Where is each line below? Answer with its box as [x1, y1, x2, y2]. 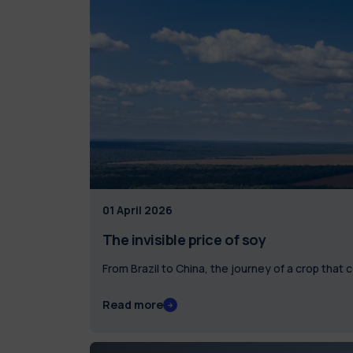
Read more [102, 297, 163, 313]
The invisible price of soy [102, 230, 266, 250]
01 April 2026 [102, 203, 173, 218]
